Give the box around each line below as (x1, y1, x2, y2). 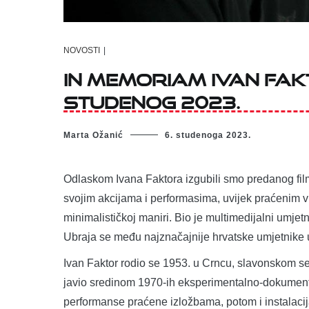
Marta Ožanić (63, 130, 123, 140)
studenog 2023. (63, 86, 240, 113)
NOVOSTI (63, 46, 100, 56)
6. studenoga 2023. (165, 130, 251, 140)
